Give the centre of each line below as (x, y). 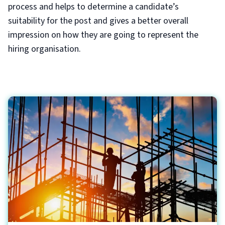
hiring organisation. (44, 49)
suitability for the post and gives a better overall (98, 21)
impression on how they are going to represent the (103, 35)
